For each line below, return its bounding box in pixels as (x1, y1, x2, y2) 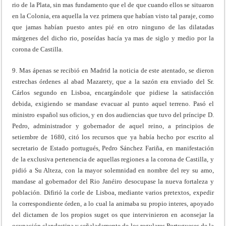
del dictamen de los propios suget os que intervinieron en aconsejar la (12, 210, 214, 218)
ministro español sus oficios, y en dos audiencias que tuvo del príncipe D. (12, 110, 214, 119)
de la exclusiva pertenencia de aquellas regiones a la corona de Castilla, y (12, 155, 214, 163)
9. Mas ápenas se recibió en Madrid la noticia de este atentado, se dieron (12, 66, 214, 74)
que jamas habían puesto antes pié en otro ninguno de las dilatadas (12, 23, 214, 31)
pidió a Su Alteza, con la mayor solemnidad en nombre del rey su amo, (12, 166, 214, 174)
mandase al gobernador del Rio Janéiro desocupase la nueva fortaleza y (12, 177, 214, 185)
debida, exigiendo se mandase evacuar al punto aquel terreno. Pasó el (12, 99, 214, 107)
